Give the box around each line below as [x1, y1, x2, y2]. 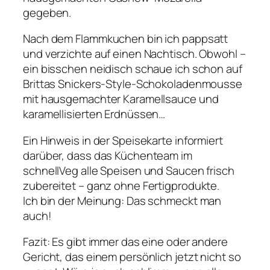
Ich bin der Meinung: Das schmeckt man [23, 192, 222, 209]
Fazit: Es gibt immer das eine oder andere [23, 234, 228, 250]
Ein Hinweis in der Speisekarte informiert [23, 132, 223, 148]
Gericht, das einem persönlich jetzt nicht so [23, 249, 241, 265]
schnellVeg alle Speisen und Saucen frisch [23, 162, 234, 178]
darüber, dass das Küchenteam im [23, 147, 192, 163]
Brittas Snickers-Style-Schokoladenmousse [23, 76, 242, 92]
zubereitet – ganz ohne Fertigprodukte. [23, 177, 220, 193]
